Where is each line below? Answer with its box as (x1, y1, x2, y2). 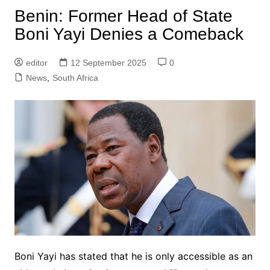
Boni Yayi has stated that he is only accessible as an (14, 250, 253, 263)
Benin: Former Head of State (14, 7, 233, 26)
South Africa (52, 73, 98, 83)
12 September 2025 (70, 58, 146, 68)
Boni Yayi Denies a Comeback (14, 25, 243, 44)
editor (25, 58, 48, 68)
